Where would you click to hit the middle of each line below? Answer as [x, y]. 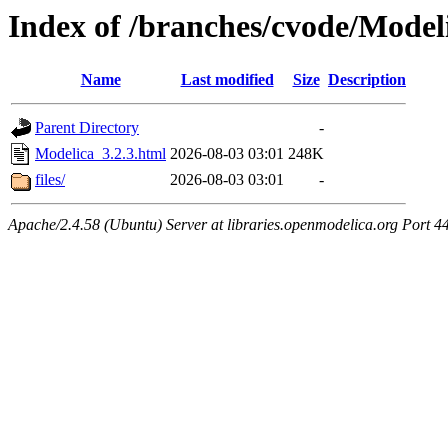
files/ [50, 180]
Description [367, 80]
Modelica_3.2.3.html [100, 154]
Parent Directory [87, 128]
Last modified [227, 80]
